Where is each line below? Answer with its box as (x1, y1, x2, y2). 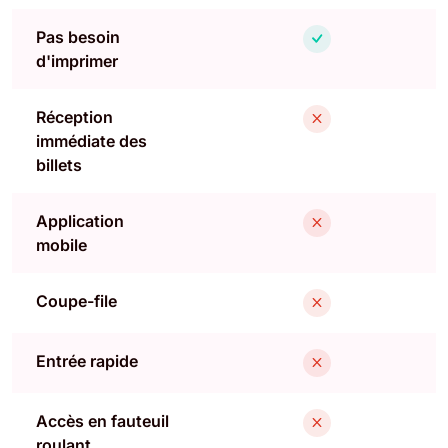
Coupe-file (36, 290, 117, 311)
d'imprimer (36, 50, 118, 71)
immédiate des (36, 130, 147, 151)
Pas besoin (36, 26, 120, 47)
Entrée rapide (36, 350, 138, 371)
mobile (36, 234, 87, 255)
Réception (36, 106, 113, 127)
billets (36, 154, 82, 175)
